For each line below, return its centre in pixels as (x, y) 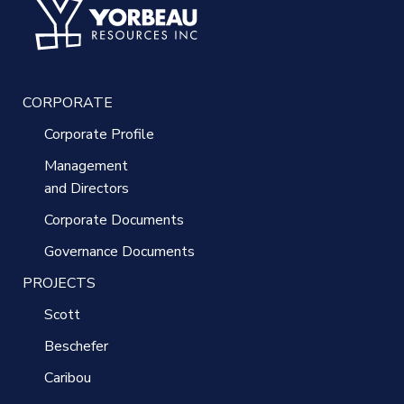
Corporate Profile (99, 134)
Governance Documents (119, 251)
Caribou (68, 377)
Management (86, 165)
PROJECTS (59, 283)
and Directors (87, 188)
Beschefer (76, 346)
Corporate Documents (114, 220)
